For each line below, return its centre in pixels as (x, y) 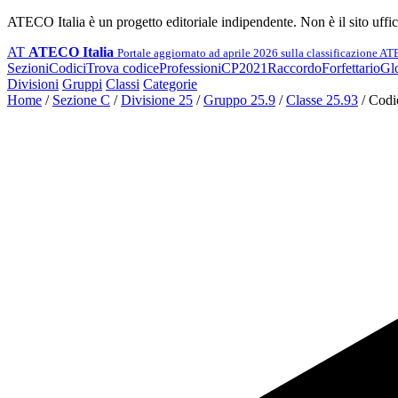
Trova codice (123, 68)
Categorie (170, 84)
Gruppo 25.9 (239, 100)
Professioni (190, 68)
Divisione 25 (157, 100)
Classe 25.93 (322, 100)
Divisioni (33, 84)
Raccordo (295, 68)
